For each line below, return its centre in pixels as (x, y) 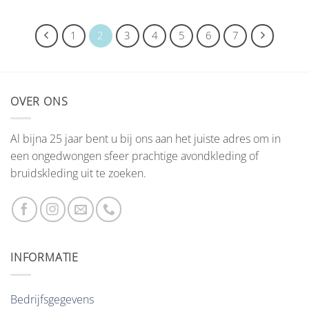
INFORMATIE (44, 258)
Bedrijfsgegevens (52, 299)
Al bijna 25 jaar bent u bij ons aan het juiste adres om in (146, 139)
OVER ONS (39, 101)
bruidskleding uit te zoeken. (78, 173)
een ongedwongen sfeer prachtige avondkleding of (134, 156)
